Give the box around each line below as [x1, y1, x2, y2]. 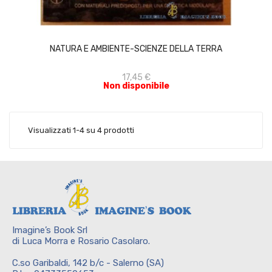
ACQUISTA [128, 18, 166, 26]
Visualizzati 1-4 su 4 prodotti [28, 126, 134, 135]
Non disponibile [103, 81, 169, 91]
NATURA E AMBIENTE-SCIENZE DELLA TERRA [50, 44, 222, 54]
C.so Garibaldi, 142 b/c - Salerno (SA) [12, 257, 164, 268]
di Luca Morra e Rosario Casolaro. [12, 236, 150, 246]
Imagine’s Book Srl [12, 225, 87, 236]
